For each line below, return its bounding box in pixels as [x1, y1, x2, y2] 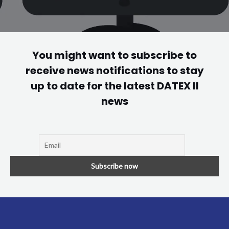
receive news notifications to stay [25, 63, 204, 78]
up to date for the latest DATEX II [30, 78, 199, 93]
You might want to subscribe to [32, 48, 197, 62]
